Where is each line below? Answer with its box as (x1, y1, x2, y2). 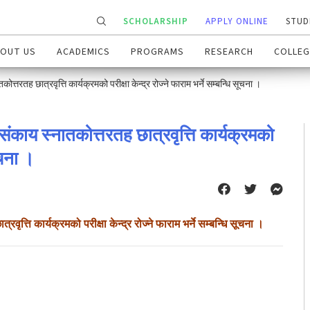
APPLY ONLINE (206, 15, 268, 28)
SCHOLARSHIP (123, 15, 188, 28)
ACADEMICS (57, 45, 110, 60)
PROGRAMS (131, 45, 184, 60)
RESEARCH (205, 45, 253, 60)
